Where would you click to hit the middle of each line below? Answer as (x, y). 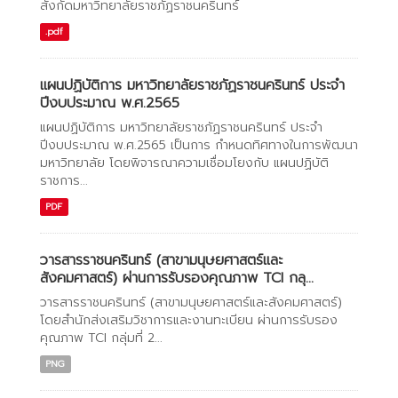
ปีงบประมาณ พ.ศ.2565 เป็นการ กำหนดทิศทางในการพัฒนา (199, 145)
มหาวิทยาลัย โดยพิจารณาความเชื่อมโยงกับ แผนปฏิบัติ (184, 163)
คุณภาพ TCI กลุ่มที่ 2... (101, 338)
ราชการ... (64, 181)
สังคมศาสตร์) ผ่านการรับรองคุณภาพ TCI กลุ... (177, 278)
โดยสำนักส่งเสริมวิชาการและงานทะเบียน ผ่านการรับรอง (189, 320)
